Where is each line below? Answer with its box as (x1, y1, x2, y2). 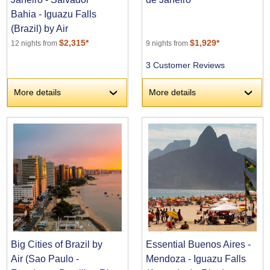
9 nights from (146, 39, 190, 48)
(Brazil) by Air (11, 23, 69, 34)
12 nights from (11, 39, 60, 48)
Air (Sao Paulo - (11, 254, 80, 265)
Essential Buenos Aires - (146, 239, 251, 250)
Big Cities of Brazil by (11, 239, 103, 250)
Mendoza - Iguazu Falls (146, 254, 246, 265)
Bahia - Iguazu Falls (11, 8, 97, 19)
